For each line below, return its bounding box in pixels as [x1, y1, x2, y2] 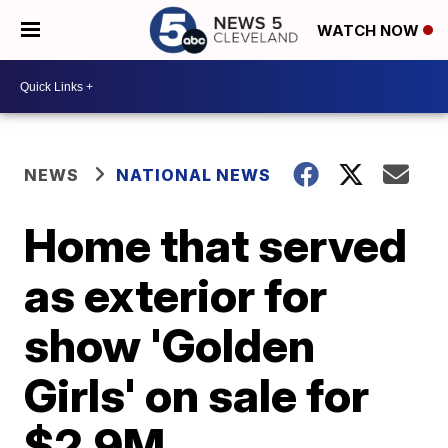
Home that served [24, 217, 408, 273]
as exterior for [24, 267, 328, 323]
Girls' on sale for [24, 367, 370, 423]
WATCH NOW [317, 21, 423, 41]
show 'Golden [24, 317, 316, 373]
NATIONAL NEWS [116, 165, 272, 185]
